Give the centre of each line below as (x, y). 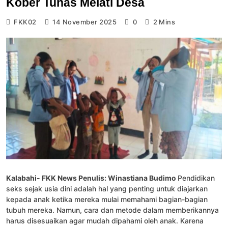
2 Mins (164, 22)
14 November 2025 (85, 22)
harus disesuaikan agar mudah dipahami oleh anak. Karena (105, 220)
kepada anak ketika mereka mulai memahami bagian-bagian (107, 199)
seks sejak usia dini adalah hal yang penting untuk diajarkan (107, 188)
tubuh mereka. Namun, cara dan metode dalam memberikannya (112, 210)
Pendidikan (196, 178)
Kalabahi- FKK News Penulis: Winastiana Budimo (92, 178)
